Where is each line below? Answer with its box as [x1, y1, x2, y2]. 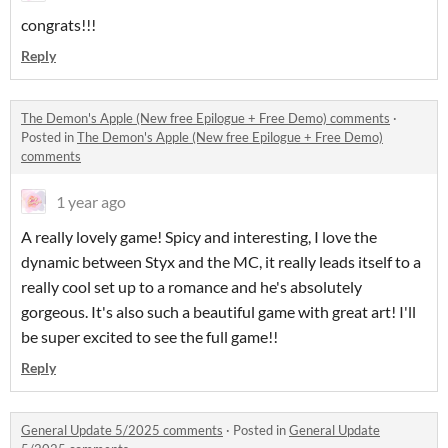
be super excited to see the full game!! [21, 327, 281, 347]
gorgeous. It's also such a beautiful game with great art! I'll [21, 302, 416, 322]
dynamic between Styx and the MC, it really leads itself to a [21, 252, 421, 272]
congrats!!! [21, 15, 96, 35]
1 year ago [56, 192, 126, 212]
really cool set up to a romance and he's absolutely [21, 277, 362, 297]
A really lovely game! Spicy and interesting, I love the [21, 227, 377, 247]
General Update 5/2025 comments [21, 422, 223, 439]
